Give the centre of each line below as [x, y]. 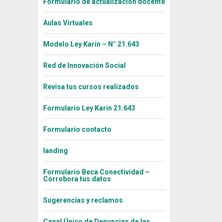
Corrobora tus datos [77, 179]
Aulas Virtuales [68, 23]
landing [55, 151]
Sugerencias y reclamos [83, 200]
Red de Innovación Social [84, 66]
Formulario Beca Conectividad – [96, 172]
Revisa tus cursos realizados [91, 87]
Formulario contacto [77, 130]
